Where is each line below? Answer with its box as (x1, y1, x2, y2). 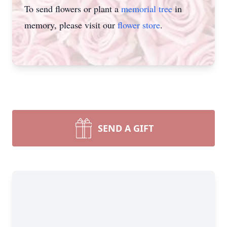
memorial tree (121, 3, 172, 15)
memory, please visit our (24, 19, 118, 31)
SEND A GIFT (98, 122, 154, 134)
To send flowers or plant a (24, 3, 121, 15)
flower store (118, 19, 160, 31)
